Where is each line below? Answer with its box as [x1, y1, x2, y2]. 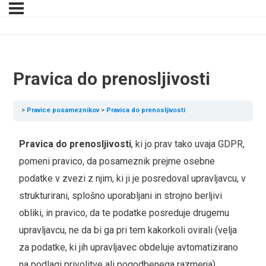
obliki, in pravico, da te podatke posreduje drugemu [18, 207, 229, 219]
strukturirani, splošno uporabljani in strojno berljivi [18, 190, 222, 202]
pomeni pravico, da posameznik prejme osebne [18, 156, 215, 167]
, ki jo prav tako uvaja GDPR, [131, 138, 245, 150]
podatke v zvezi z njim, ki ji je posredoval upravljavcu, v [18, 173, 246, 185]
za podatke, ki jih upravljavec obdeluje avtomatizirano [18, 242, 238, 254]
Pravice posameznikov [27, 106, 100, 115]
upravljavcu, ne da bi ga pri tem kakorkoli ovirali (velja [18, 224, 237, 236]
